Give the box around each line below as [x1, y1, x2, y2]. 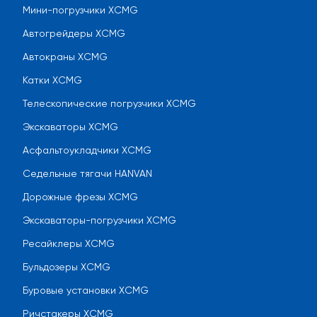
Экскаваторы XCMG [23, 121, 118, 133]
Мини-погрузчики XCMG [23, 4, 138, 16]
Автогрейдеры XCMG [23, 28, 125, 40]
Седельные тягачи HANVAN [23, 168, 152, 180]
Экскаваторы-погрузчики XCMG [23, 214, 176, 226]
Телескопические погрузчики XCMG [23, 98, 196, 110]
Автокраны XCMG [23, 51, 108, 63]
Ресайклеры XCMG [23, 238, 115, 250]
